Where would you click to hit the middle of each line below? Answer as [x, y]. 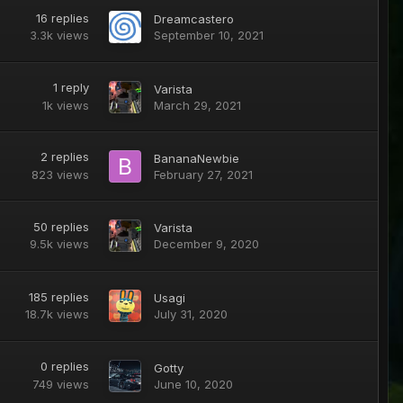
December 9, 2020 [206, 244]
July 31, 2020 [190, 314]
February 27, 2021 [203, 174]
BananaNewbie [196, 158]
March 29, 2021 [197, 105]
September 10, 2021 [208, 36]
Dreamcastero [193, 19]
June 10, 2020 [193, 384]
